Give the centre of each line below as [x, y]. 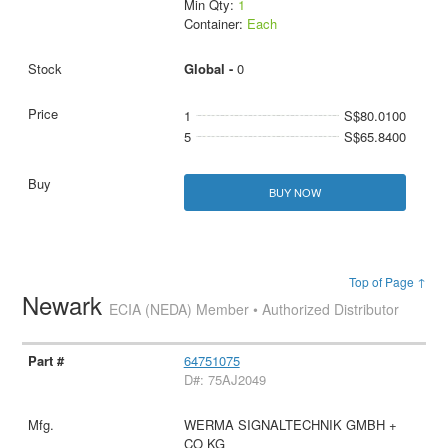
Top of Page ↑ [387, 282]
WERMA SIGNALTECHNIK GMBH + [290, 425]
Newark [66, 305]
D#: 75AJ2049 [224, 380]
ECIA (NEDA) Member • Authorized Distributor [254, 309]
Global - [210, 68]
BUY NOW [294, 192]
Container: [215, 23]
